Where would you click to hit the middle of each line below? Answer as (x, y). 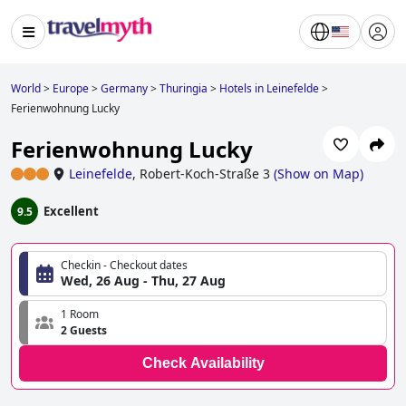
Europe (71, 88)
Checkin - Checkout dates (124, 266)
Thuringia (184, 88)
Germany (124, 88)
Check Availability (203, 363)
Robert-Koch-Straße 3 (205, 174)
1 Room (80, 314)
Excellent (71, 212)
